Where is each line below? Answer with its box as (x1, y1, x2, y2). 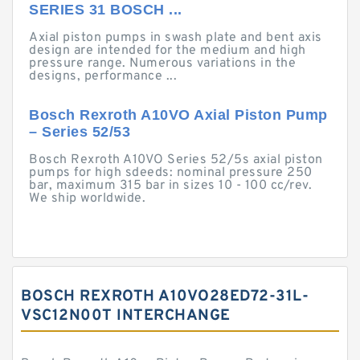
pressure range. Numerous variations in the (29, 55, 296, 72)
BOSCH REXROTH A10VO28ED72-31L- (21, 287, 309, 306)
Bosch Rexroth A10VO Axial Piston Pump (29, 107, 328, 123)
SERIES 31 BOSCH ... (29, 2, 182, 18)
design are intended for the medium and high (29, 43, 306, 59)
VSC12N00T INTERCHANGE (21, 306, 231, 325)
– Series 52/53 (29, 124, 130, 140)
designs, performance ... (29, 68, 177, 84)
